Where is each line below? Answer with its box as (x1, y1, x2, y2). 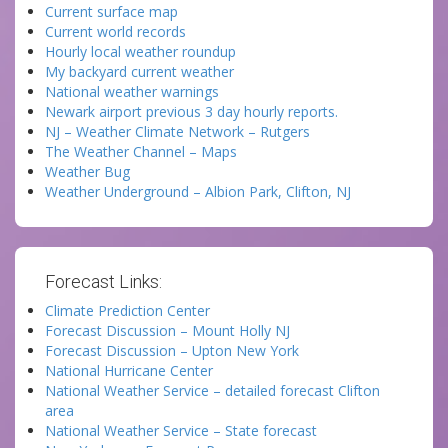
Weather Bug (45, 162, 130, 181)
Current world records (45, 22, 186, 41)
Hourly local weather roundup (45, 42, 236, 61)
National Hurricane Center (45, 361, 213, 380)
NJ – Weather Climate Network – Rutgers (45, 122, 310, 141)
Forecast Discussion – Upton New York (45, 341, 299, 360)
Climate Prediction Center (45, 301, 210, 320)
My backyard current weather (45, 62, 234, 81)
